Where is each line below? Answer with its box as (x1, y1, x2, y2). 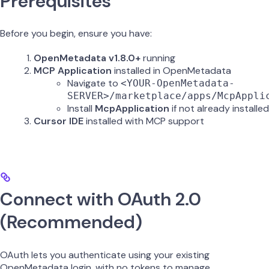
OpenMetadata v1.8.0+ (34, 52, 141, 65)
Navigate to (67, 77, 121, 90)
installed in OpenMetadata (112, 64, 231, 77)
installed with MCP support (83, 115, 204, 128)
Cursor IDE (34, 115, 83, 128)
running (141, 52, 175, 65)
